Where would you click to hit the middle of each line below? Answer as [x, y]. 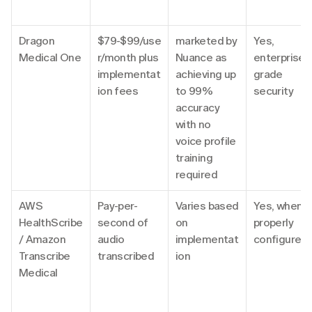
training [194, 157]
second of [123, 222]
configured [281, 239]
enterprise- [281, 57]
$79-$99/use [129, 40]
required [196, 174]
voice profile [206, 141]
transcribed [126, 256]
